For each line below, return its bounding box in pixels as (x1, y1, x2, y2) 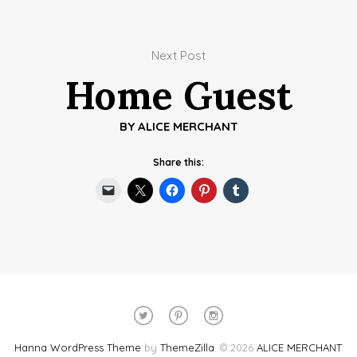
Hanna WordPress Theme (14, 340, 141, 354)
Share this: (153, 155, 204, 168)
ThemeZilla (159, 340, 214, 354)
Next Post (151, 47, 206, 63)
